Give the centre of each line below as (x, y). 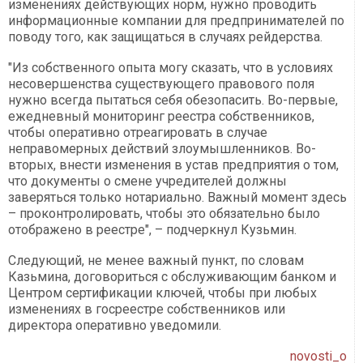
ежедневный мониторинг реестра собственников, (161, 117)
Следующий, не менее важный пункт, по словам (156, 261)
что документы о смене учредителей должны (147, 181)
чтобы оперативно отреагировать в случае (138, 133)
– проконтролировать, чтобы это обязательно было (164, 214)
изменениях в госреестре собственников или (147, 310)
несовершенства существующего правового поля (161, 84)
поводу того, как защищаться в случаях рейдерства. (165, 37)
